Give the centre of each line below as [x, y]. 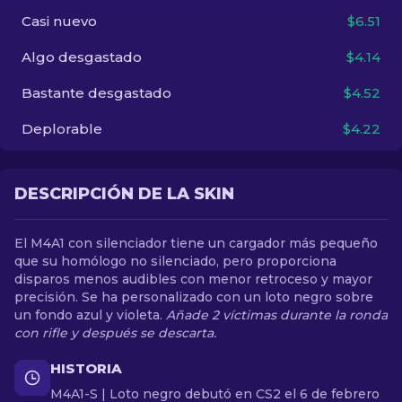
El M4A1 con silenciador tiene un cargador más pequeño [196, 243]
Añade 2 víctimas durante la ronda [277, 315]
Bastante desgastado [96, 93]
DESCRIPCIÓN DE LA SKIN [124, 194]
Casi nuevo [59, 21]
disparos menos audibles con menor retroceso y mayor [193, 279]
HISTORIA [86, 368]
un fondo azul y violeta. [90, 315]
